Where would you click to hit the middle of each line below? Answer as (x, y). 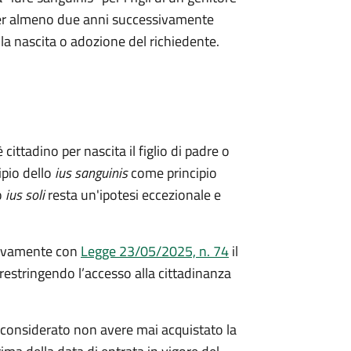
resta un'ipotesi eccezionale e (133, 195)
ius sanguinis (91, 173)
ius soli (24, 195)
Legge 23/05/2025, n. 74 (155, 251)
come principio (172, 173)
